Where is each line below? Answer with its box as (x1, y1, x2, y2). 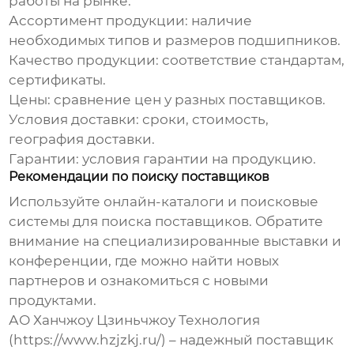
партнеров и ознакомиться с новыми (9, 273, 269, 289)
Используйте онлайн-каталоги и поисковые (9, 194, 319, 210)
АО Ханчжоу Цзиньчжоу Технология (9, 312, 261, 329)
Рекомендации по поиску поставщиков (9, 169, 270, 185)
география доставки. (9, 131, 156, 148)
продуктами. (9, 292, 97, 309)
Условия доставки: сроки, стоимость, (9, 111, 269, 128)
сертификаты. (9, 72, 107, 88)
